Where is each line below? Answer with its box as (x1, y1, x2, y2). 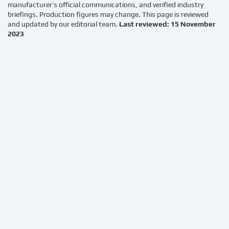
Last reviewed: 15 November (119, 20, 216, 29)
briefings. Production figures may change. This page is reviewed (8, 10, 209, 19)
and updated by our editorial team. (8, 20, 119, 29)
